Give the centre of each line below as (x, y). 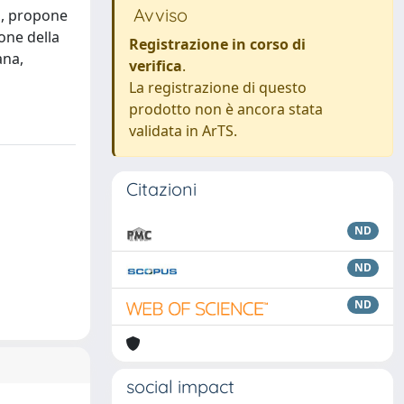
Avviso (158, 15)
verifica (156, 66)
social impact (180, 386)
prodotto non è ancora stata (226, 109)
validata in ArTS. (183, 131)
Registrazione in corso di (217, 44)
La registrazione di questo (218, 87)
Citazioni (161, 189)
